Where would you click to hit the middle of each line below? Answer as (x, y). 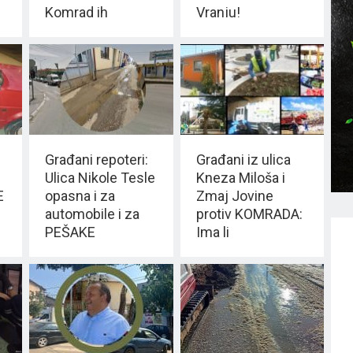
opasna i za (80, 196)
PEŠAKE (70, 232)
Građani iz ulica (243, 160)
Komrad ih (76, 12)
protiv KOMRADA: (249, 214)
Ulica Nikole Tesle (100, 178)
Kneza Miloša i (240, 178)
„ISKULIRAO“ (84, 30)
